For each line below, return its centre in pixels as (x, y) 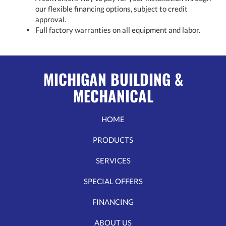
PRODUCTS (113, 139)
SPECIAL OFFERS (113, 181)
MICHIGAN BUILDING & (113, 79)
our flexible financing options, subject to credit (111, 8)
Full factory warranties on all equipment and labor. (118, 30)
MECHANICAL (113, 95)
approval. (51, 19)
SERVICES (113, 160)
